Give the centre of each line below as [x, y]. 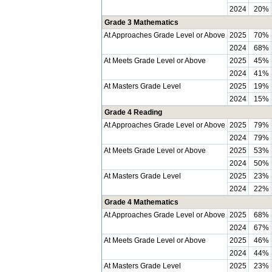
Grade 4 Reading [133, 112]
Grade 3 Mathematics [141, 22]
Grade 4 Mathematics [141, 202]
